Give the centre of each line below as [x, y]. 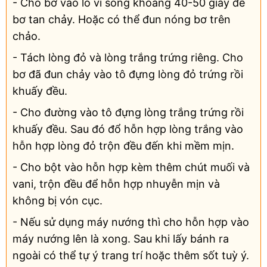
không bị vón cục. [58, 201]
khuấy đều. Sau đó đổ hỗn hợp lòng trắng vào [128, 129]
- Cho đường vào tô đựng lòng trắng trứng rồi [128, 113]
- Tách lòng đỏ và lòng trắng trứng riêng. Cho [128, 58]
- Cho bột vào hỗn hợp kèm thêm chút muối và [131, 167]
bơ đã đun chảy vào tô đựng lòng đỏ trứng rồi [128, 74]
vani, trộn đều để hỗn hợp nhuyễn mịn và [116, 184]
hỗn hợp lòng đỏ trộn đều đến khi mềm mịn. [123, 146]
